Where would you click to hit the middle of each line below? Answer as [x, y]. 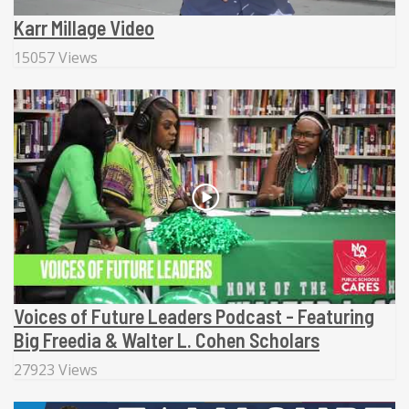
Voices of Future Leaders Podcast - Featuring [194, 316]
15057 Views [56, 57]
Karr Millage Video [84, 27]
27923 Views [56, 370]
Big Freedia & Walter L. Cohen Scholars [167, 340]
